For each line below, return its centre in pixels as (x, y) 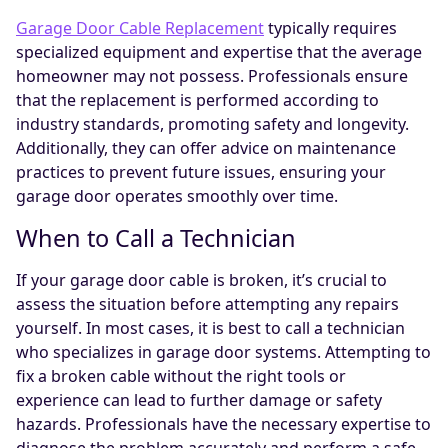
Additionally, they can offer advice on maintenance (206, 148)
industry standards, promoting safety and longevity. (212, 124)
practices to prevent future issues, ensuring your (201, 172)
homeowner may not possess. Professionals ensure (212, 76)
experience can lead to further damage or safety (199, 400)
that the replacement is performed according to (197, 100)
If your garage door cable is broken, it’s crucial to (201, 280)
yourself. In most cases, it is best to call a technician (210, 328)
